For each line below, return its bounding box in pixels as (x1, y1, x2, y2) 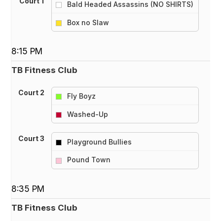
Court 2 (18, 88, 45, 97)
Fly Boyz (67, 92, 96, 100)
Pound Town (67, 155, 110, 164)
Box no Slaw (67, 18, 109, 27)
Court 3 (18, 134, 45, 143)
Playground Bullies (67, 137, 132, 146)
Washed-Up (67, 110, 108, 118)
